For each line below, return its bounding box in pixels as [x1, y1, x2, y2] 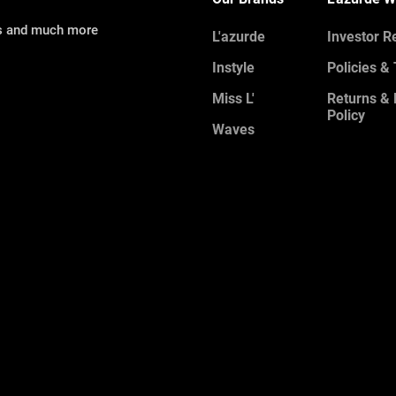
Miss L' [212, 89, 255, 107]
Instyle [212, 58, 255, 76]
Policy [327, 106, 365, 124]
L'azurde [212, 27, 265, 45]
